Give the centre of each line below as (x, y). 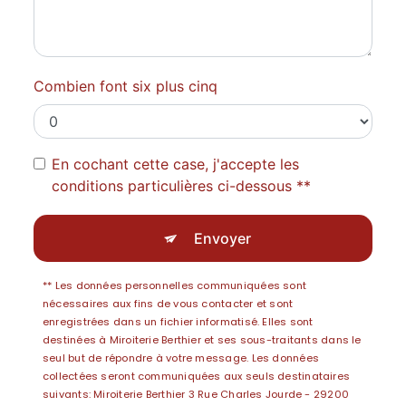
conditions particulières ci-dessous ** (181, 186)
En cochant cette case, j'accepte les (175, 164)
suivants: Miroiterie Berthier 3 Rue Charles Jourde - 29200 (196, 394)
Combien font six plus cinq (126, 86)
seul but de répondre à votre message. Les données (181, 358)
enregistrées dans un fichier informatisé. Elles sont (178, 322)
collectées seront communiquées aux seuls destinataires (197, 376)
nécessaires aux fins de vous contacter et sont (168, 304)
